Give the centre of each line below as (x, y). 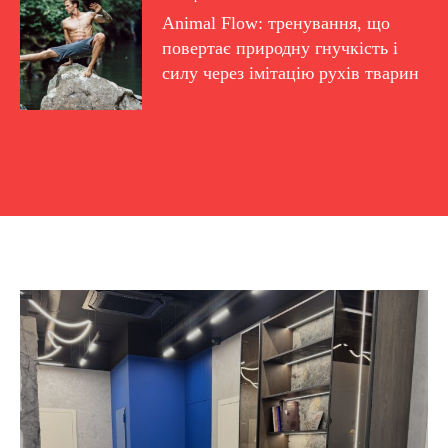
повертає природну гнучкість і (280, 47)
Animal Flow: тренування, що (276, 22)
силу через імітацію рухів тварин (291, 72)
